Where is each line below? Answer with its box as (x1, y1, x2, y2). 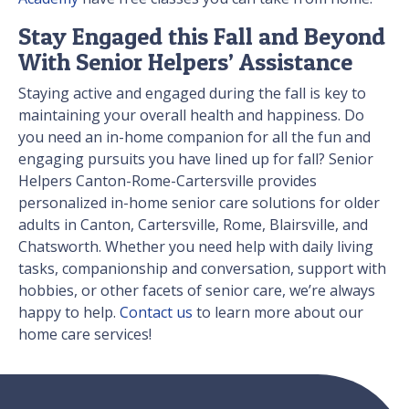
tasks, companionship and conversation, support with (18, 258, 386, 279)
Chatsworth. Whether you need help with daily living (18, 236, 373, 257)
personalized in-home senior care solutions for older (18, 193, 380, 214)
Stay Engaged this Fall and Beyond (18, 22, 385, 51)
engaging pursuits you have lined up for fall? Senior (18, 149, 373, 170)
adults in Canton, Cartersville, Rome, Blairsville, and (18, 215, 368, 236)
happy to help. (18, 302, 120, 323)
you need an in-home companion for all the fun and (18, 127, 371, 148)
